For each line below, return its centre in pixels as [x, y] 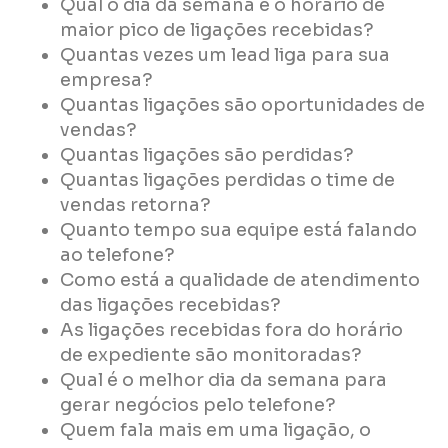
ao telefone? [117, 255]
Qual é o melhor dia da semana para [223, 380]
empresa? [106, 80]
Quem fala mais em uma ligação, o [215, 430]
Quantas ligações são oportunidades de [242, 105]
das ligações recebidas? [170, 305]
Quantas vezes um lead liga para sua [225, 55]
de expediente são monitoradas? [211, 355]
